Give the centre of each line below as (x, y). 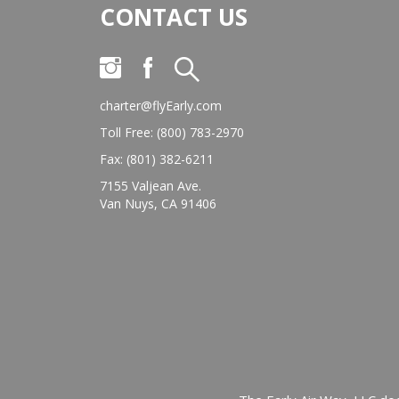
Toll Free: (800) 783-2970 (172, 132)
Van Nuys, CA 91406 (158, 204)
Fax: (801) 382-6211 (157, 159)
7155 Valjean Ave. (151, 186)
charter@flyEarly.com (161, 106)
